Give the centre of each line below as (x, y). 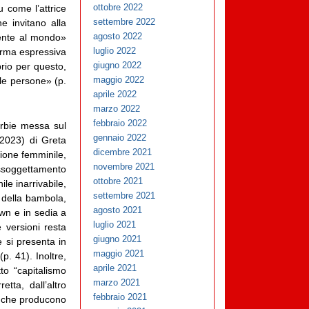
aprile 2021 (115, 268)
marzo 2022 (117, 109)
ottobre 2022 (118, 8)
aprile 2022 (115, 94)
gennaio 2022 (120, 138)
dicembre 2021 (123, 152)
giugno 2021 (118, 239)
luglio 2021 (115, 225)
